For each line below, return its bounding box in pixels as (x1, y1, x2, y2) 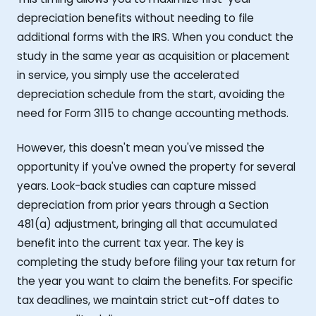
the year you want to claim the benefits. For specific (17, 273, 293, 288)
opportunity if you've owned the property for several (17, 159, 296, 174)
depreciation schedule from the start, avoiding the (17, 86, 285, 102)
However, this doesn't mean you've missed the (17, 140, 265, 155)
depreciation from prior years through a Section (17, 197, 269, 212)
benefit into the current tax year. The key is (17, 235, 244, 250)
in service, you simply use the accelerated (17, 67, 239, 83)
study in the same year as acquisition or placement (17, 48, 290, 63)
